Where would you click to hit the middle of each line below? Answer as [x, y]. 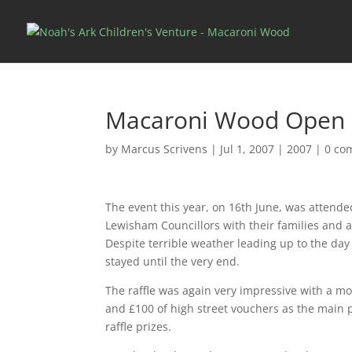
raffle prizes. [139, 326]
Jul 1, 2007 [247, 149]
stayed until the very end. [173, 261]
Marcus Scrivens [165, 149]
